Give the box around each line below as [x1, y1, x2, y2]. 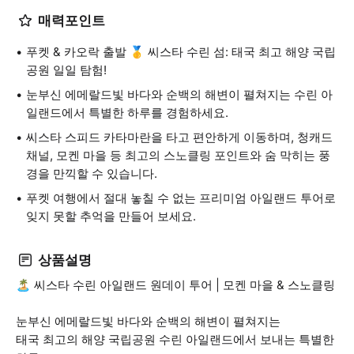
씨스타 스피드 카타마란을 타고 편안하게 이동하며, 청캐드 [26, 130, 333, 145]
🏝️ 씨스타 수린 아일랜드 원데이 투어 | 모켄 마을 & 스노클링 [16, 277, 335, 292]
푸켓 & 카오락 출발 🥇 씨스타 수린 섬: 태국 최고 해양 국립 [26, 44, 336, 59]
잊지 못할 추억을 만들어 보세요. [26, 209, 196, 224]
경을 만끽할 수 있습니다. [26, 166, 157, 181]
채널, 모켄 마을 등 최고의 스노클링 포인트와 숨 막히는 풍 [26, 148, 330, 163]
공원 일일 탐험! [26, 62, 107, 77]
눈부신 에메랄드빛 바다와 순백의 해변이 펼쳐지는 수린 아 [26, 87, 333, 102]
